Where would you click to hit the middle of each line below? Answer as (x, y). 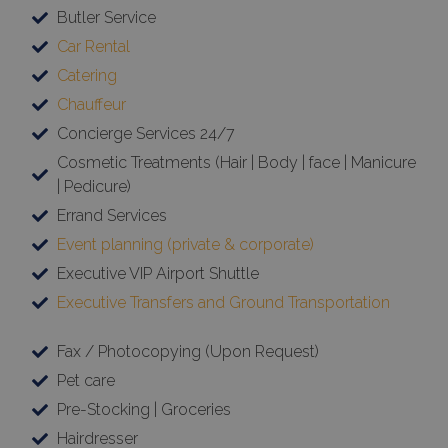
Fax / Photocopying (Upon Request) (188, 352)
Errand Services (112, 216)
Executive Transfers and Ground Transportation (223, 303)
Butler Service (106, 18)
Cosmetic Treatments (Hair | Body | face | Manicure (236, 163)
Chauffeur (91, 105)
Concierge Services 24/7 (146, 134)
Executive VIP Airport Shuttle (158, 274)
